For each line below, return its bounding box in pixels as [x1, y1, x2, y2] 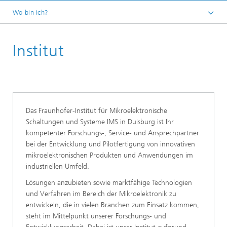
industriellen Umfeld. [26, 162, 89, 171]
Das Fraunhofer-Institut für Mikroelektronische [26, 106, 167, 116]
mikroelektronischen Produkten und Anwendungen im [26, 151, 193, 160]
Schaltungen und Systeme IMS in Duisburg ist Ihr [26, 118, 174, 127]
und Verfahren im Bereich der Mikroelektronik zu [26, 190, 176, 199]
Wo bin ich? [13, 9, 49, 17]
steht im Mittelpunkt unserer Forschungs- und [26, 212, 166, 221]
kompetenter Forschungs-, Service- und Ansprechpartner [26, 129, 199, 138]
